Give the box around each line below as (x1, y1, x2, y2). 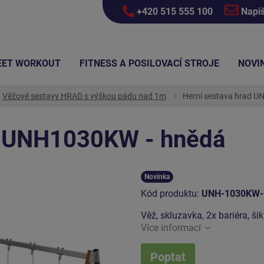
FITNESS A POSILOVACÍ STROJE (80, 58, 219, 69)
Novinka (144, 172, 170, 181)
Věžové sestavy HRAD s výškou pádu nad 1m (2, 91, 166, 101)
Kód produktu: (141, 187, 202, 199)
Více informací (141, 222, 201, 233)
